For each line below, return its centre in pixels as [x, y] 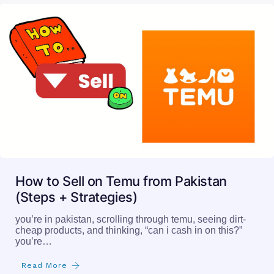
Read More [44, 146]
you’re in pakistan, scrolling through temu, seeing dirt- [131, 100]
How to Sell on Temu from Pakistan [121, 61]
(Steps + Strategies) [76, 77]
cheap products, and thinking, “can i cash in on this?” [129, 111]
